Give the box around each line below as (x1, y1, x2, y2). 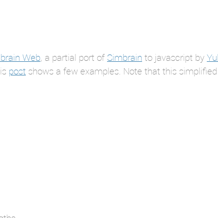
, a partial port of (40, 51, 107, 63)
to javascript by (142, 51, 207, 63)
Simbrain (107, 51, 142, 63)
